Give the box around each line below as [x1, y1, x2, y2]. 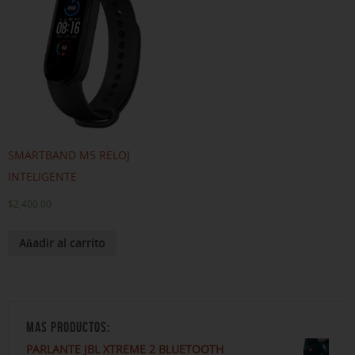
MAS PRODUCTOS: [25, 319, 110, 336]
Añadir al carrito [19, 235, 105, 251]
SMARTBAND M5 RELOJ [8, 147, 130, 163]
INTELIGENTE [8, 169, 77, 185]
